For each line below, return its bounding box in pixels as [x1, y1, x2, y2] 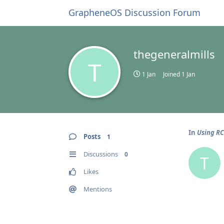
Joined [163, 70, 181, 78]
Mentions [83, 184, 112, 193]
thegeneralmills [133, 46, 215, 61]
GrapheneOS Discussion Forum [68, 6, 200, 18]
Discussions [83, 149, 118, 158]
